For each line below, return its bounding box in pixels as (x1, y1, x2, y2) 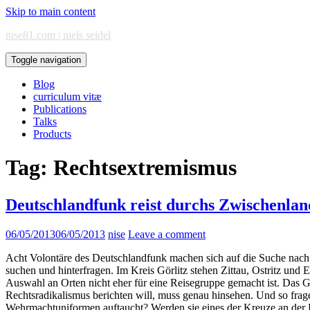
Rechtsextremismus (53, 155, 237, 181)
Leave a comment (128, 228, 206, 240)
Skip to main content (6, 6, 95, 17)
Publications (33, 103, 86, 115)
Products (33, 128, 71, 140)
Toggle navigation (11, 55, 81, 65)
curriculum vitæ (33, 91, 102, 102)
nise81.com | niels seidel (6, 29, 111, 41)
